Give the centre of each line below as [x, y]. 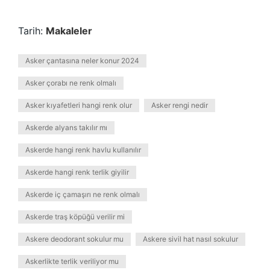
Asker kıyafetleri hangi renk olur [79, 105]
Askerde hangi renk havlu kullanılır [83, 150]
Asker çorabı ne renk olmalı [71, 83]
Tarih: [32, 31]
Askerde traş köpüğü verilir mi [75, 217]
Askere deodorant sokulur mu [74, 239]
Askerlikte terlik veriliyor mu [72, 261]
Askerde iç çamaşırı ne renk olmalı [83, 194]
